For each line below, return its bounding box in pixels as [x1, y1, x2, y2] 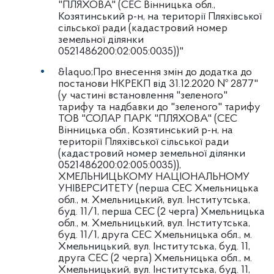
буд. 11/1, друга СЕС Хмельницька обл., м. [58, 229, 252, 241]
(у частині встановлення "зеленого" [58, 90, 228, 102]
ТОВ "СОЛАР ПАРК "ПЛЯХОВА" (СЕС [58, 113, 237, 125]
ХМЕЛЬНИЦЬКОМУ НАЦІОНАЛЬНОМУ [58, 171, 250, 183]
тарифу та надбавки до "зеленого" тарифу [58, 102, 261, 113]
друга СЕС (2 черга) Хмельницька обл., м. [58, 253, 252, 264]
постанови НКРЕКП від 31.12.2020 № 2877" [58, 78, 258, 90]
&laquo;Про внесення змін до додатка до [58, 67, 252, 78]
